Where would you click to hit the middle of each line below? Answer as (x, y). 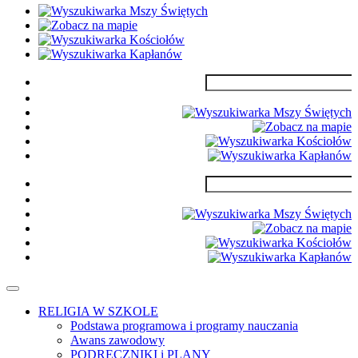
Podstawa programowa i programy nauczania (184, 325)
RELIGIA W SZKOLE (98, 311)
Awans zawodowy (117, 340)
